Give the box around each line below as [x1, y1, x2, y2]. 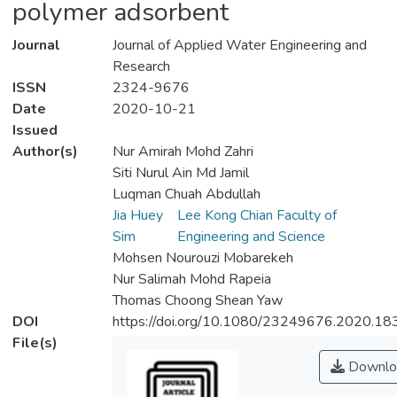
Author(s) [12, 142, 78, 162]
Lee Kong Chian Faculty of [177, 206, 338, 226]
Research [112, 57, 170, 77]
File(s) [12, 333, 58, 354]
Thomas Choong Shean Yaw [112, 291, 283, 311]
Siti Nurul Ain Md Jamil [112, 163, 249, 183]
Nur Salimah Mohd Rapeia [112, 269, 271, 290]
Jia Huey [112, 206, 163, 226]
